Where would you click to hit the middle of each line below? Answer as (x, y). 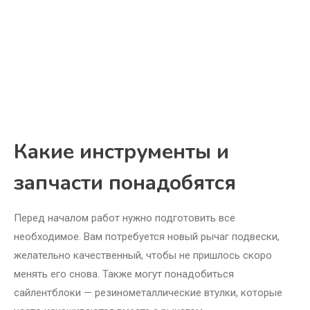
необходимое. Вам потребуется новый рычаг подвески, (147, 237)
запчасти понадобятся (125, 183)
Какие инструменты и (121, 152)
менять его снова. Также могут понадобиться (124, 274)
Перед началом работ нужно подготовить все (125, 218)
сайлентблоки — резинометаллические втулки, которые (148, 293)
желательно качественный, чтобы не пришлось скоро (143, 256)
